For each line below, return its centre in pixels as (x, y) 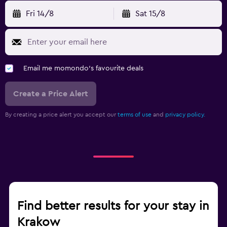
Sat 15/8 (150, 13)
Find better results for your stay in (113, 206)
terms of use (135, 114)
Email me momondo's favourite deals (83, 68)
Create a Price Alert (51, 93)
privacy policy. (185, 114)
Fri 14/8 (40, 13)
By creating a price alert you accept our (61, 114)
